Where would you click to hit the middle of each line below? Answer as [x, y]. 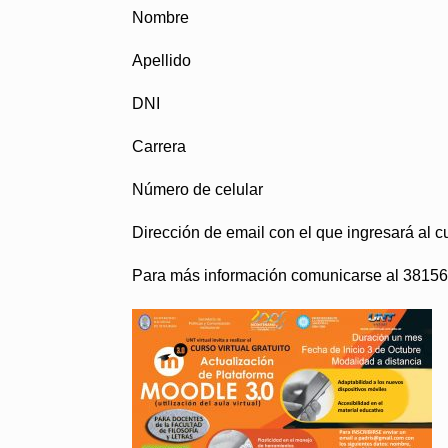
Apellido [161, 60]
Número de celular [197, 189]
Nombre [160, 17]
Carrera [159, 146]
